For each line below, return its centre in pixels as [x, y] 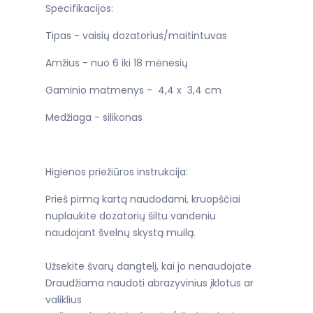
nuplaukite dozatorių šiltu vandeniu [131, 216]
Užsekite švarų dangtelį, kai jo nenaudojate [148, 266]
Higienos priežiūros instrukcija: [117, 172]
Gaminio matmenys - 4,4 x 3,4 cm [133, 90]
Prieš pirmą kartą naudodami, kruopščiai [143, 199]
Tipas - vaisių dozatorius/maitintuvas [136, 35]
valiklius [64, 299]
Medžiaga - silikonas [94, 117]
